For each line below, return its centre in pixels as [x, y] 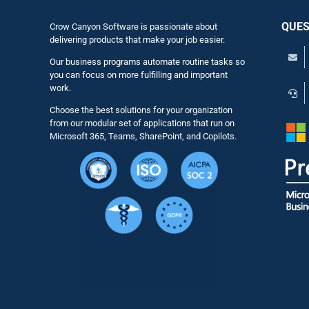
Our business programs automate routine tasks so [147, 62]
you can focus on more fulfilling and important [138, 75]
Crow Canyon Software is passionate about [133, 27]
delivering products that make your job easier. [137, 40]
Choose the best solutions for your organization [141, 110]
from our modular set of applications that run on [142, 123]
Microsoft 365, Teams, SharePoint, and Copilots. [143, 137]
